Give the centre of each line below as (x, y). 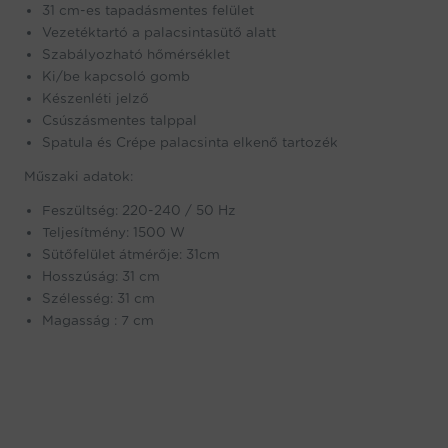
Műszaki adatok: (78, 175)
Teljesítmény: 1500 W (113, 231)
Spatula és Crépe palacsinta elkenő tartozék (190, 141)
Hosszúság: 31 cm (101, 275)
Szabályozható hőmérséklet (136, 53)
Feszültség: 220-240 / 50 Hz (139, 209)
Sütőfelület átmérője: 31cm (131, 253)
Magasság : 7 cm (98, 319)
